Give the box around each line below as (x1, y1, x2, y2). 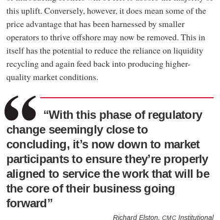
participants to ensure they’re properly (6, 151, 208, 168)
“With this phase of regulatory (43, 107, 202, 124)
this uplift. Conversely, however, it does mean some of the (6, 4, 206, 16)
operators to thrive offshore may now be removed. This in (6, 30, 205, 43)
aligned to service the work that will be (6, 165, 209, 183)
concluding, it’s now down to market (6, 136, 200, 154)
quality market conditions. (6, 70, 98, 82)
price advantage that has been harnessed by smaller (6, 17, 185, 29)
